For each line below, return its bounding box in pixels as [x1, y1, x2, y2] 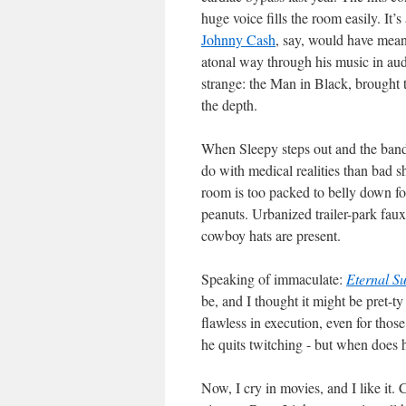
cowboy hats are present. [201, 226, 341, 245]
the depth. [201, 95, 257, 114]
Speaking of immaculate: [201, 269, 346, 288]
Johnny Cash [201, 30, 275, 49]
